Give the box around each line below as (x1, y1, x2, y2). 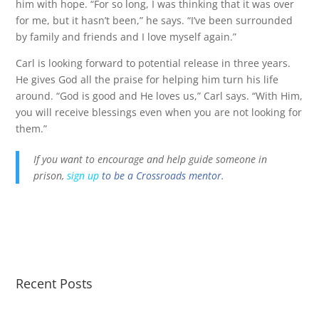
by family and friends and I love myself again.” (16, 30, 237, 43)
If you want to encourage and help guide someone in (33, 152, 268, 166)
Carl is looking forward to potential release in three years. (16, 56, 291, 70)
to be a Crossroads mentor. (99, 169, 231, 182)
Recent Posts (16, 275, 93, 292)
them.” (16, 122, 48, 135)
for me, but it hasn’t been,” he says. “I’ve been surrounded (16, 14, 293, 27)
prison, (33, 169, 68, 182)
